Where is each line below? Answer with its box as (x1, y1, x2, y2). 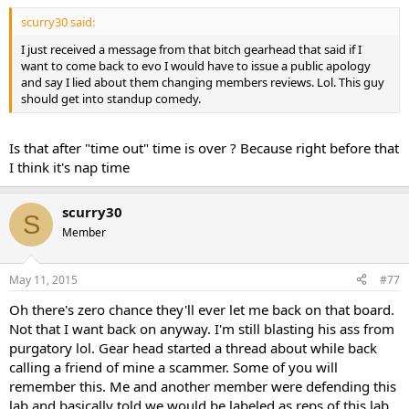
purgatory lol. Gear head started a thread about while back (9, 338, 377, 357)
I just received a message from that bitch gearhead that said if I (21, 40, 362, 58)
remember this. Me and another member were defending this (9, 376, 396, 395)
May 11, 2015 (9, 271, 78, 288)
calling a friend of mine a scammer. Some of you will (9, 357, 338, 376)
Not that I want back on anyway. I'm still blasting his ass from (9, 319, 394, 338)
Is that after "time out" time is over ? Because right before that (9, 139, 399, 158)
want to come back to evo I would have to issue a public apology (21, 57, 371, 74)
